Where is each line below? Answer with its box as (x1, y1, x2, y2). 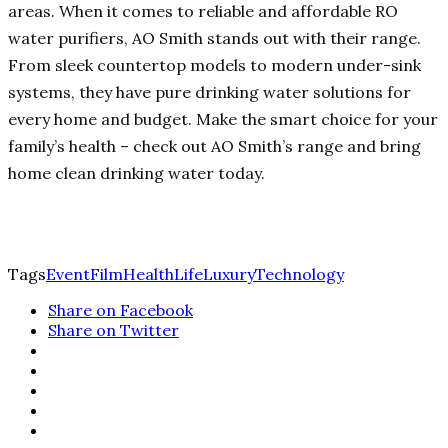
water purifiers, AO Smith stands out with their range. (8, 28, 421, 49)
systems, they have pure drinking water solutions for (8, 82, 411, 103)
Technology (255, 264, 344, 285)
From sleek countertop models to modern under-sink (8, 55, 421, 76)
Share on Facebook (48, 300, 193, 321)
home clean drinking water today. (8, 163, 265, 184)
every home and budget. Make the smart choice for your (8, 109, 438, 130)
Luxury (203, 264, 255, 285)
